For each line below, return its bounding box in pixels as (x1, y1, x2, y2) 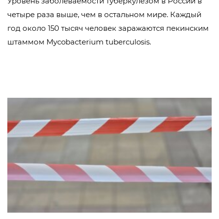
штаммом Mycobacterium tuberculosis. (7, 37, 151, 46)
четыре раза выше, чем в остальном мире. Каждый (7, 10, 201, 19)
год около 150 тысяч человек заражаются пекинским (7, 23, 209, 33)
